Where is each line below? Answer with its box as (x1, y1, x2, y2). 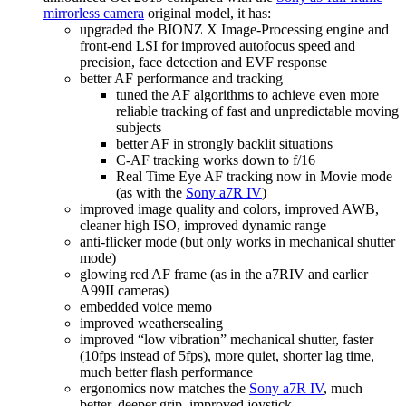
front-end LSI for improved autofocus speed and (80, 38, 355, 54)
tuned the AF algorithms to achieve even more (116, 87, 379, 103)
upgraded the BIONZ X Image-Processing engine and (80, 22, 389, 38)
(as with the (116, 185, 186, 201)
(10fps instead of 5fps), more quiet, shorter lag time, (80, 348, 374, 364)
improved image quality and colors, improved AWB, (80, 201, 379, 217)
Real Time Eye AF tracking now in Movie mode (116, 169, 392, 185)
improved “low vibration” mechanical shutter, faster (80, 332, 373, 348)
